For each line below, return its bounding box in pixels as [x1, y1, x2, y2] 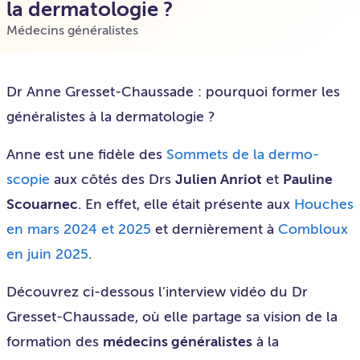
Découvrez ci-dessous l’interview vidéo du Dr [6, 283, 308, 301]
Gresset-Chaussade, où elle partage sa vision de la [6, 308, 337, 325]
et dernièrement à [151, 220, 278, 238]
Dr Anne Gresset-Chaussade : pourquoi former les [6, 83, 340, 100]
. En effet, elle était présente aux [78, 195, 294, 213]
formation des [6, 333, 103, 350]
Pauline [283, 170, 333, 188]
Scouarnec [6, 195, 78, 213]
